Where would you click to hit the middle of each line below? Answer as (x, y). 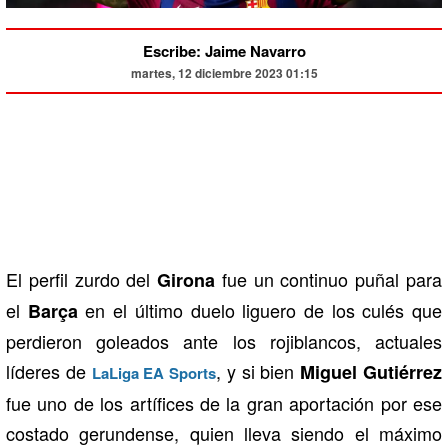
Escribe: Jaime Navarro (224, 50)
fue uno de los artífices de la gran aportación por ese (224, 402)
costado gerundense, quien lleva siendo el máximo (224, 432)
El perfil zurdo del (82, 278)
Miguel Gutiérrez (371, 371)
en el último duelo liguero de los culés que (264, 309)
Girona (189, 279)
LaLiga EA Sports (154, 372)
